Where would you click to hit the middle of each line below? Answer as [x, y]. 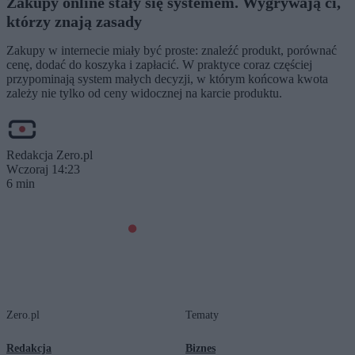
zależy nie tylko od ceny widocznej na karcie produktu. [144, 94]
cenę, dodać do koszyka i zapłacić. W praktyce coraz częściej [159, 65]
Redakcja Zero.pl [50, 155]
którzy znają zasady [74, 22]
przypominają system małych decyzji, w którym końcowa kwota [167, 79]
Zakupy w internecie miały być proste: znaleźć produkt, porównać [172, 51]
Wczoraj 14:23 [43, 170]
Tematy [202, 315]
